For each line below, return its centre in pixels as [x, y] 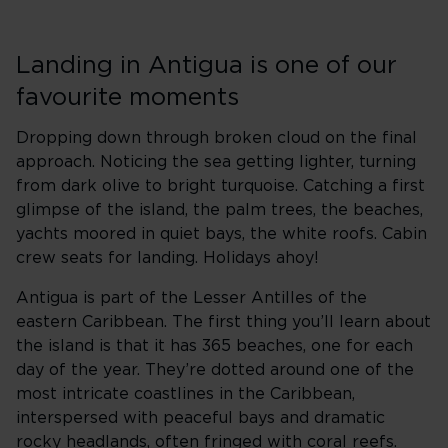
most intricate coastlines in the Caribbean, [185, 394]
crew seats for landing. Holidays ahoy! [167, 258]
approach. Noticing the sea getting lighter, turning [216, 162]
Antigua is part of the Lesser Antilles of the [191, 298]
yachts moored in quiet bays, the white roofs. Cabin [221, 234]
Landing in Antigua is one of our [206, 66]
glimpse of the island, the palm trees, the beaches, [219, 210]
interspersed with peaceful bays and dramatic [200, 418]
